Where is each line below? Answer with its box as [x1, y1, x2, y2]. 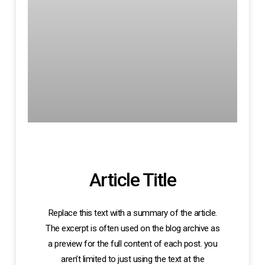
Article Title [89, 169, 176, 192]
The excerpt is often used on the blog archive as [46, 223, 219, 234]
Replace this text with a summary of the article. [48, 208, 217, 219]
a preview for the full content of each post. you [48, 238, 217, 250]
